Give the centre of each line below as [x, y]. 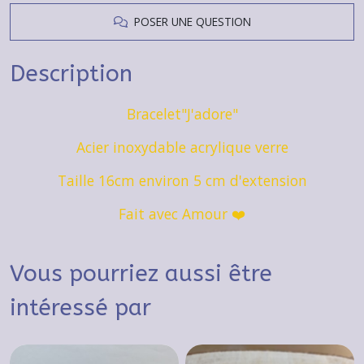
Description [71, 74]
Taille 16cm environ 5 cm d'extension [182, 180]
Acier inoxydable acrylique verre [182, 147]
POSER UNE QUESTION [189, 22]
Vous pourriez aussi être [141, 273]
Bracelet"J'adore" [182, 114]
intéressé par [80, 308]
